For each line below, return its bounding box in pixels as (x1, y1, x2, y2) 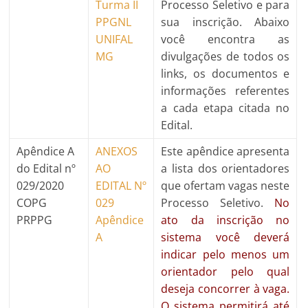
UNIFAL (96, 31, 133, 47)
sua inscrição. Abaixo (161, 14, 290, 30)
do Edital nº (16, 160, 76, 176)
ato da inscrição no (161, 212, 290, 228)
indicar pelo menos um (161, 246, 290, 262)
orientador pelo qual (161, 263, 290, 279)
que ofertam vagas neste (161, 177, 290, 193)
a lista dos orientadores (161, 160, 290, 176)
